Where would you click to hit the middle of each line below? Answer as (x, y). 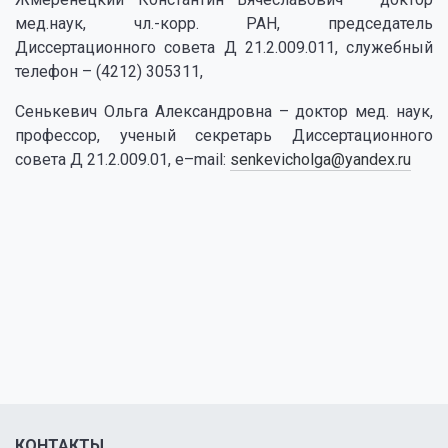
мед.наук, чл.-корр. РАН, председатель (224, 23)
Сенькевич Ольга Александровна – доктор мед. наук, (224, 111)
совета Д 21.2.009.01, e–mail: (122, 159)
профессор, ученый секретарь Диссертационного (224, 135)
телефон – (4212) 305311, (109, 71)
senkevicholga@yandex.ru (320, 159)
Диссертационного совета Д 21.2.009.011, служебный (224, 47)
